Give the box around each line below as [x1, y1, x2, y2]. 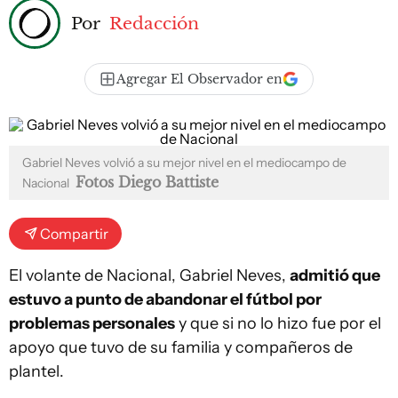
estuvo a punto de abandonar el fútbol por [9, 290, 322, 309]
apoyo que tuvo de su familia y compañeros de [9, 338, 353, 357]
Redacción [109, 12, 199, 34]
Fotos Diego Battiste [76, 173, 219, 191]
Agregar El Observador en [116, 71, 283, 87]
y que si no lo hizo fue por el [175, 314, 381, 333]
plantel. [9, 362, 64, 381]
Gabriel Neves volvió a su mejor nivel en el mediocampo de [22, 155, 346, 171]
